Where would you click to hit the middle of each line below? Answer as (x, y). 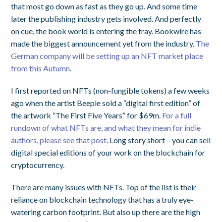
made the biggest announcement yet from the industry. (104, 43)
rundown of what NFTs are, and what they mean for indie (106, 127)
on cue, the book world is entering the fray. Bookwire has (106, 31)
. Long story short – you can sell (159, 140)
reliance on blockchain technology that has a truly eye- (103, 199)
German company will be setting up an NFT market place (107, 55)
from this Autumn (41, 68)
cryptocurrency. (38, 165)
